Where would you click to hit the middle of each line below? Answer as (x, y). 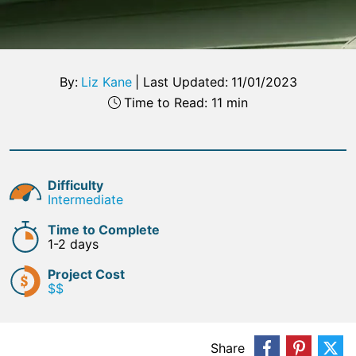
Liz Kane (106, 82)
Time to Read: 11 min (186, 103)
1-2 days (73, 244)
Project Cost (86, 274)
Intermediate (85, 199)
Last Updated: (185, 82)
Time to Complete (104, 230)
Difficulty (75, 185)
